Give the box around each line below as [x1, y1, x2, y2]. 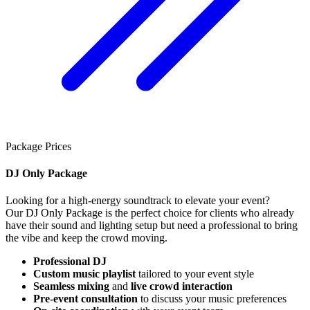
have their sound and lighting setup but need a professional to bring [6, 219, 298, 232]
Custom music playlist [33, 268, 136, 280]
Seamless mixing [33, 280, 109, 293]
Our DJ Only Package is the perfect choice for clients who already [6, 207, 294, 219]
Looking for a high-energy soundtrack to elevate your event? [6, 194, 270, 207]
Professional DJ [33, 255, 107, 268]
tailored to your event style [136, 268, 254, 280]
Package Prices [6, 140, 71, 152]
